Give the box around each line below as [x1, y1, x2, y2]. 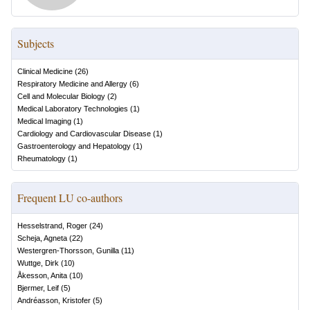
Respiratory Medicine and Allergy [17, 80, 127, 88]
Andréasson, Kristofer [17, 296, 91, 304]
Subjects [17, 36, 54, 51]
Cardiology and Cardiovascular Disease [17, 129, 151, 138]
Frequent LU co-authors [17, 190, 122, 205]
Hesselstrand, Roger [17, 221, 87, 230]
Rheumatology [17, 154, 66, 163]
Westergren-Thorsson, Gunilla [17, 246, 119, 255]
